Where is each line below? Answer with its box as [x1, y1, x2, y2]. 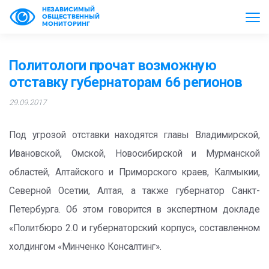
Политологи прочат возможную [9, 57, 216, 74]
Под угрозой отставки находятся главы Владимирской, [9, 130, 260, 141]
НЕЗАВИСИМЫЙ [42, 5, 95, 13]
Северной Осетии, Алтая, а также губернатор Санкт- [9, 186, 260, 196]
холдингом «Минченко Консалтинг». [9, 241, 162, 252]
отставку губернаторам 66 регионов [9, 74, 243, 91]
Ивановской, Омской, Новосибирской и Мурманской [9, 148, 260, 159]
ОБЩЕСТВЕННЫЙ [42, 13, 100, 20]
